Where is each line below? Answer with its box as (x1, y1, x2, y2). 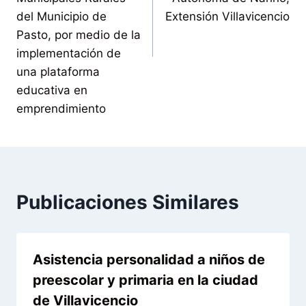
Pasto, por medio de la (16, 27, 141, 42)
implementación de (16, 46, 121, 60)
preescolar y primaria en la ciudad (33, 271, 258, 288)
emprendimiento (16, 101, 106, 115)
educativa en (16, 83, 87, 97)
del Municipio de (16, 9, 107, 23)
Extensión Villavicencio (165, 9, 290, 23)
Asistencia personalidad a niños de (33, 251, 265, 268)
